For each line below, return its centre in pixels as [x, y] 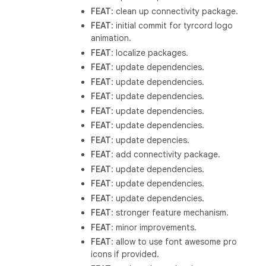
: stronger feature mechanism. [170, 213]
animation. [111, 38]
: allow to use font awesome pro [174, 242]
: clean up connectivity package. [175, 11]
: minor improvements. [154, 227]
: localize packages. [150, 53]
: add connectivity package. [166, 155]
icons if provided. [125, 254]
